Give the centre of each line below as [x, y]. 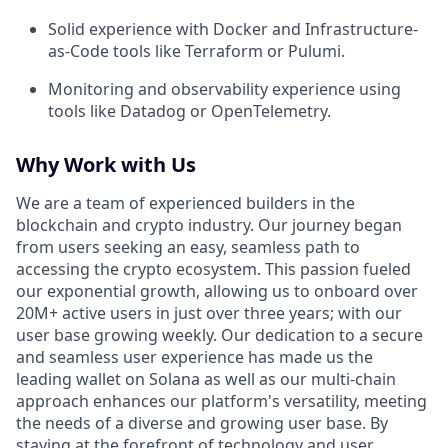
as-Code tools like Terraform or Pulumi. [196, 51]
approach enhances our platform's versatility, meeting [221, 401]
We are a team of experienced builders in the [185, 203]
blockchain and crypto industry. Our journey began [209, 225]
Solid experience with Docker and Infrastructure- [233, 29]
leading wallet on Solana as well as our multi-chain [206, 379]
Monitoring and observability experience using [224, 89]
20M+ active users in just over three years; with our [209, 313]
